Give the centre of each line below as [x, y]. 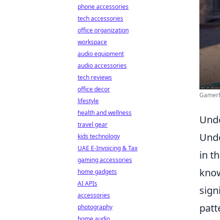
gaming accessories [105, 160]
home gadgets [97, 172]
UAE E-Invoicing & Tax [108, 148]
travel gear [93, 124]
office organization [103, 30]
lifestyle [88, 101]
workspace [92, 42]
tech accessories [100, 18]
